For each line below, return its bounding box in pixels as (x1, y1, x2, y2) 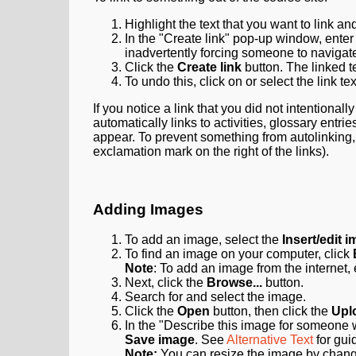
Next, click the (125, 276, 207, 290)
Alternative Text (226, 333, 313, 347)
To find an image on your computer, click (125, 247, 353, 261)
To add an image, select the (125, 233, 282, 247)
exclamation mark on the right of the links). (93, 145, 329, 158)
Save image (125, 333, 195, 347)
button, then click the (210, 304, 331, 319)
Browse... (207, 276, 262, 290)
